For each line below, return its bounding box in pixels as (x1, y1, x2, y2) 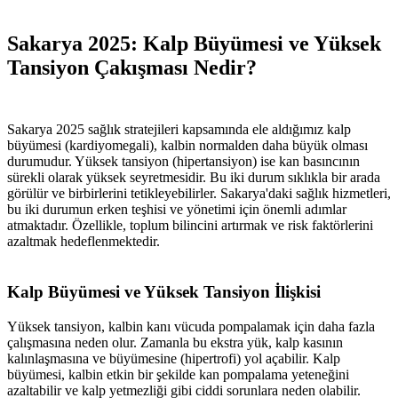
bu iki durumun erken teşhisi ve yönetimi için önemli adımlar (7, 202, 346, 218)
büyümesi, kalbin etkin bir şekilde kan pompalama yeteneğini (7, 366, 349, 382)
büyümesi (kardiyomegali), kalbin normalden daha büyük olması (7, 138, 368, 154)
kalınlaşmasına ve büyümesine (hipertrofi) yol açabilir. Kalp (7, 350, 340, 366)
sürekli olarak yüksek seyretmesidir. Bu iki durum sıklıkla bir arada (7, 170, 380, 186)
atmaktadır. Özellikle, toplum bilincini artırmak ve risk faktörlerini (7, 218, 373, 234)
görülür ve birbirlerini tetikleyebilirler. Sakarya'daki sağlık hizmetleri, (7, 186, 391, 202)
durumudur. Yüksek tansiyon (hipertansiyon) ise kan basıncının (7, 154, 360, 170)
